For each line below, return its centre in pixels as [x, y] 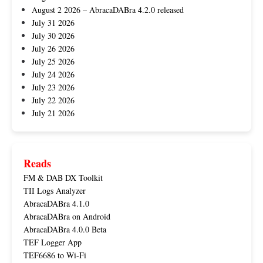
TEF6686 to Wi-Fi [55, 255]
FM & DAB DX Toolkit [63, 178]
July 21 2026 [53, 113]
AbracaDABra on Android [67, 217]
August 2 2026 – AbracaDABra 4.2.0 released [108, 10]
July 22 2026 [53, 100]
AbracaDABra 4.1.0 [56, 204]
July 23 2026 [53, 87]
